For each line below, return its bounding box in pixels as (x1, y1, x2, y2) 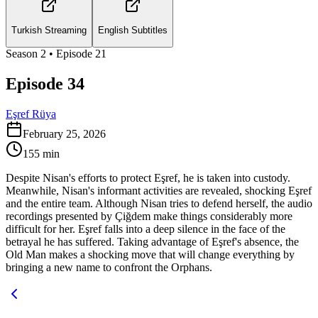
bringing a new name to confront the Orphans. (6, 261, 212, 273)
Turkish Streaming (11, 25, 87, 36)
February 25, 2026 (23, 127, 106, 140)
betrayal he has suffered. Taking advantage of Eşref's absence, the (6, 235, 299, 248)
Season (6, 47, 40, 60)
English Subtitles (98, 25, 168, 36)
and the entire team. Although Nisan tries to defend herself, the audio (6, 197, 312, 209)
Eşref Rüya (6, 107, 56, 120)
